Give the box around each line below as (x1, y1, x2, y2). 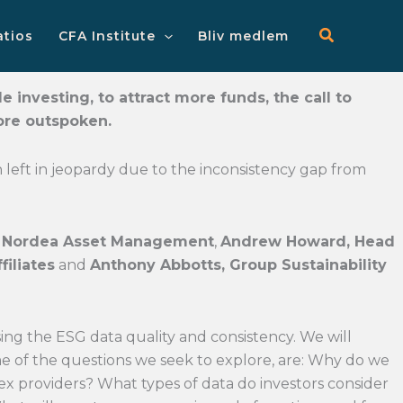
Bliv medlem (197, 28, 289, 44)
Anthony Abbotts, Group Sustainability (90, 256, 387, 273)
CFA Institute (58, 28, 157, 44)
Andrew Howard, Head (220, 233, 395, 250)
